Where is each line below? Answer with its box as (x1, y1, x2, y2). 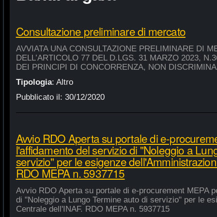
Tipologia (15, 77, 52, 87)
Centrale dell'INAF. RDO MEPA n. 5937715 (15, 204, 170, 214)
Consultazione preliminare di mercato (15, 23, 186, 39)
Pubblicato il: (15, 92, 65, 102)
